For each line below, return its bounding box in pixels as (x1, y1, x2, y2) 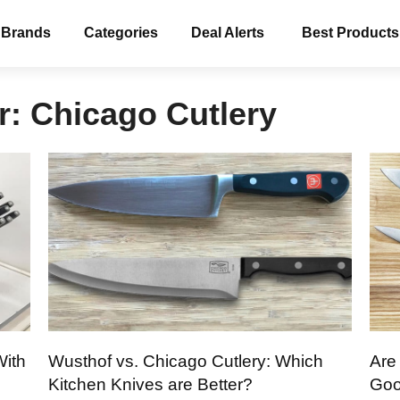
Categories (84, 25, 158, 40)
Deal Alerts (191, 25, 264, 40)
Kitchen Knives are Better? (47, 374, 253, 394)
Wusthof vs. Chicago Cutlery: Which (47, 351, 323, 371)
